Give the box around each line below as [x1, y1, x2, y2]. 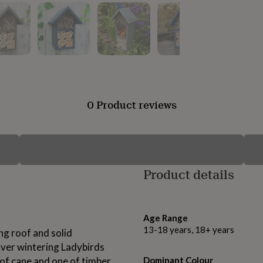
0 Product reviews [86, 97, 177, 113]
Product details [143, 165, 234, 184]
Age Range [143, 213, 188, 224]
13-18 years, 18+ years [143, 224, 234, 235]
